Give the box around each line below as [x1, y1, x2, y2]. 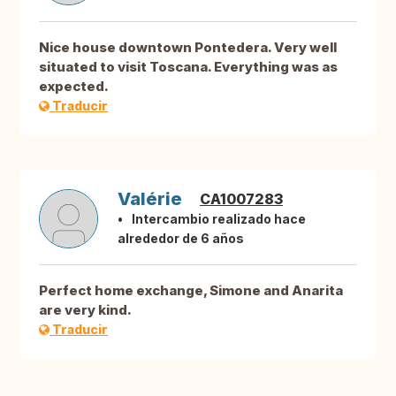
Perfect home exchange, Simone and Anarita [39, 282, 343, 300]
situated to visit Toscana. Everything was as [39, 58, 338, 76]
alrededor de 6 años [118, 231, 244, 247]
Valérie [118, 188, 182, 210]
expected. [39, 78, 109, 95]
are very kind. [39, 301, 132, 319]
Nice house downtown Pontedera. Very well [39, 39, 337, 57]
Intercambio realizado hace [132, 211, 306, 227]
